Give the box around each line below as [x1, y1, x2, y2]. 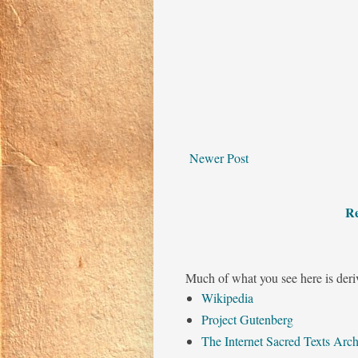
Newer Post [189, 149, 249, 167]
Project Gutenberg [201, 311, 293, 328]
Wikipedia [201, 289, 253, 307]
